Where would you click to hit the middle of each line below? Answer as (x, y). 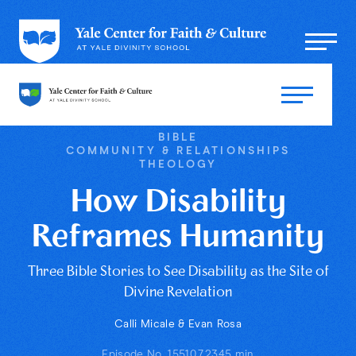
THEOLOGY (178, 164)
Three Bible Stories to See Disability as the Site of (178, 272)
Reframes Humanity (178, 238)
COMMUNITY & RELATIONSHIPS (178, 151)
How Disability (178, 203)
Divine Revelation (178, 292)
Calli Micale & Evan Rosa (178, 325)
